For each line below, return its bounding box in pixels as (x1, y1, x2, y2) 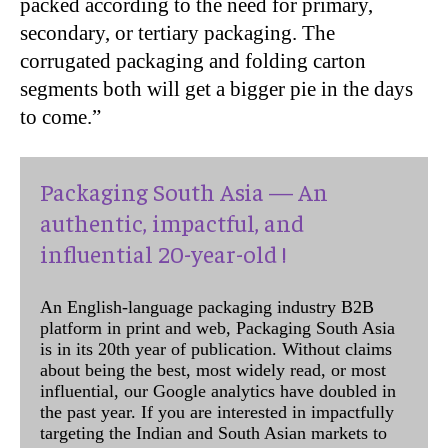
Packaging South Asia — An (40, 175, 328, 206)
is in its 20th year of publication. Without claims (40, 338, 392, 359)
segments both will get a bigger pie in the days (20, 76, 413, 101)
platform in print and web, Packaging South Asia (40, 317, 395, 338)
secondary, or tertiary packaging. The (20, 20, 335, 45)
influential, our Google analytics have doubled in (40, 380, 396, 401)
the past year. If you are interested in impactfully (40, 401, 394, 422)
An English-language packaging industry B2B (40, 296, 374, 317)
